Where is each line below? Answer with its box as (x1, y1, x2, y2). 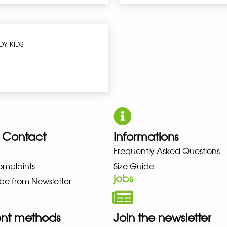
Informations (113, 128, 179, 144)
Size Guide (113, 159, 154, 172)
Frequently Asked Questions (113, 144, 220, 157)
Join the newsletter (113, 209, 211, 225)
